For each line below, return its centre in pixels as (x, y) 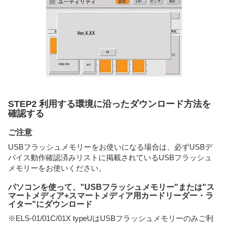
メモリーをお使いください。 (57, 168)
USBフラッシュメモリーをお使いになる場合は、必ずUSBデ (110, 147)
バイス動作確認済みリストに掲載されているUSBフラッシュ (110, 157)
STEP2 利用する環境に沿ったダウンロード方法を (109, 104)
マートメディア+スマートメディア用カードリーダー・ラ (111, 195)
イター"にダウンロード (50, 204)
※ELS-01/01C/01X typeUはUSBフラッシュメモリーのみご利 (111, 218)
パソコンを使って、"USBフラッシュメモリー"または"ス (111, 187)
